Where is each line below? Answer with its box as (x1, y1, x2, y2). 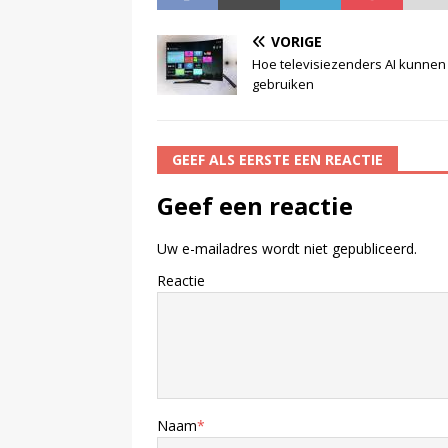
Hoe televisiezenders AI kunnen (252, 54, 446, 73)
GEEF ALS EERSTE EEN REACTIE (172, 149, 383, 169)
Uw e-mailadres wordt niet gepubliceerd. (157, 238, 417, 258)
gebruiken (252, 74, 317, 93)
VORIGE (271, 31, 322, 51)
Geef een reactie (157, 188, 353, 222)
